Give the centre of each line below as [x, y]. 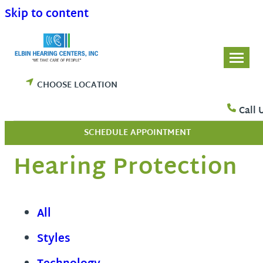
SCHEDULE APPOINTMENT [137, 133]
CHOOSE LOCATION [77, 85]
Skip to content [47, 14]
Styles [54, 239]
